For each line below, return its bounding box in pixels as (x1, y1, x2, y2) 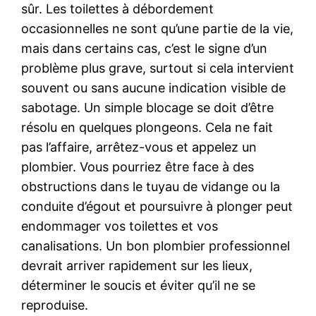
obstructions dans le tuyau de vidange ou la (21, 178, 281, 194)
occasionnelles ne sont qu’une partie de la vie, (21, 20, 294, 36)
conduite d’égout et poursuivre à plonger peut (21, 198, 293, 214)
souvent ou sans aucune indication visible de (21, 80, 286, 95)
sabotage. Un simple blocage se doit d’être (21, 99, 274, 115)
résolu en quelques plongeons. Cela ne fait (21, 119, 274, 135)
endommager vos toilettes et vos (21, 218, 219, 233)
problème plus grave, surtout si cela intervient (21, 60, 295, 75)
